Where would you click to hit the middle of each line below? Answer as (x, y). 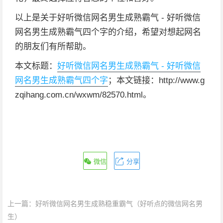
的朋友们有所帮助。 (53, 47)
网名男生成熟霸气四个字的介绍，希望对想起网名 (108, 32)
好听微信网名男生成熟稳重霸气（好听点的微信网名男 (119, 204)
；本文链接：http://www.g (156, 80)
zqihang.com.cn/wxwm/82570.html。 (83, 95)
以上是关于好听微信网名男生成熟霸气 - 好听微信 (108, 18)
